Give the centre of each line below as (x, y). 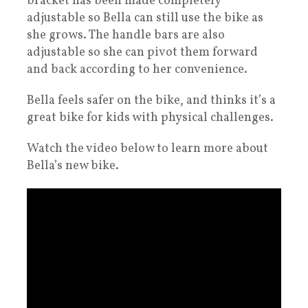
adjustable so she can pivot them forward (142, 53)
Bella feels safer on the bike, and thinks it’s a (151, 101)
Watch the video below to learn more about (147, 149)
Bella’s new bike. (73, 166)
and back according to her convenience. (137, 70)
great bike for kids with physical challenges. (150, 118)
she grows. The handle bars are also (126, 36)
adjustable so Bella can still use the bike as (145, 19)
